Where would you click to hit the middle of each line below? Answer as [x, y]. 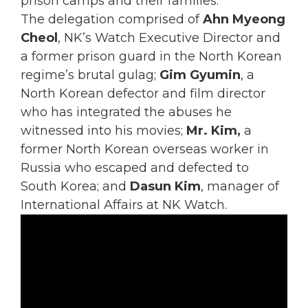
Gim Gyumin [200, 75]
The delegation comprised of [112, 20]
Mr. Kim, [215, 131]
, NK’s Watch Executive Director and [169, 38]
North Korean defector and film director [143, 94]
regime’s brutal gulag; [90, 75]
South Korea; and [75, 187]
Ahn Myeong [244, 20]
